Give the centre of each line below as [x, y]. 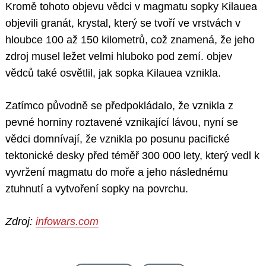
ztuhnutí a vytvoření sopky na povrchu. [97, 189]
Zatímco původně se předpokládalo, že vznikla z [119, 106]
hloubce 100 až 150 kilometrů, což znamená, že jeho [130, 40]
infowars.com [67, 222]
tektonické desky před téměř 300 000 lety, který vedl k [132, 156]
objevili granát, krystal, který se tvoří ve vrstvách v [123, 23]
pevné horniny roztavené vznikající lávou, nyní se [122, 123]
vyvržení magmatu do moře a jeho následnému [117, 172]
